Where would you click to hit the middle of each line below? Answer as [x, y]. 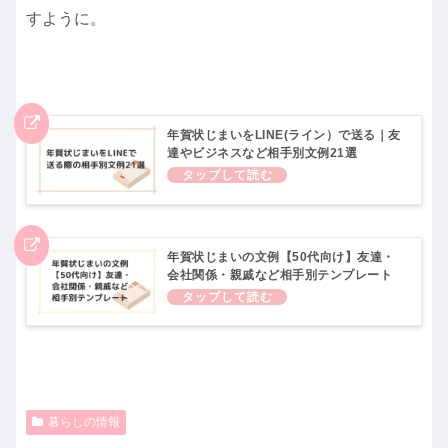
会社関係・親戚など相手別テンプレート [279, 274]
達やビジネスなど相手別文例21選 [262, 153]
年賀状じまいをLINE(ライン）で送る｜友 [284, 135]
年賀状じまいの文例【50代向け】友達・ [281, 256]
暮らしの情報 [83, 421]
